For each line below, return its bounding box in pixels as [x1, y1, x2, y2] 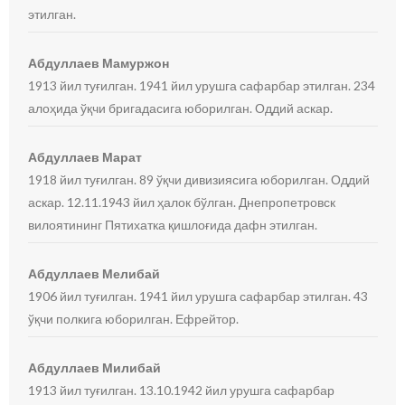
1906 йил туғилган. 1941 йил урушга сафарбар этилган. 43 [28, 288, 369, 304]
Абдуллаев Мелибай [28, 266, 161, 281]
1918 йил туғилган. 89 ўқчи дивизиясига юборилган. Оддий [28, 172, 371, 187]
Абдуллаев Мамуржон [28, 55, 170, 71]
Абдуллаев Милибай [28, 360, 162, 375]
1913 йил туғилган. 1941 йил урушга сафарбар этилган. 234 [28, 78, 376, 93]
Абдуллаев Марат [28, 149, 143, 165]
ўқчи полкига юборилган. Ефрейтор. [28, 311, 240, 326]
